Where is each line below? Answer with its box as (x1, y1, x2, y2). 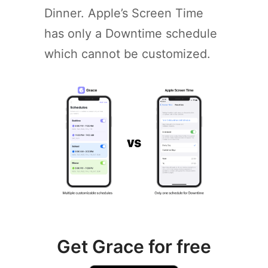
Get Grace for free (57, 235, 211, 257)
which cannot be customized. (44, 46, 211, 61)
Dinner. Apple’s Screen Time (44, 5, 203, 20)
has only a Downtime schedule (44, 26, 217, 41)
